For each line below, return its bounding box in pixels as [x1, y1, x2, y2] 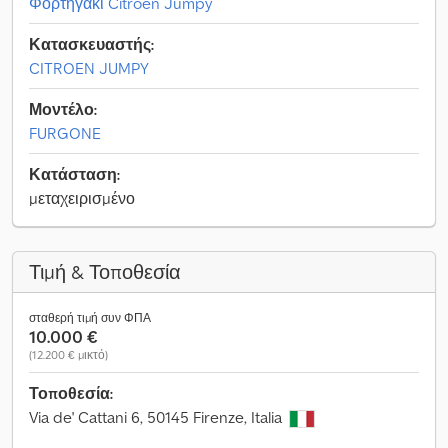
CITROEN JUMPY [29, 58, 149, 78]
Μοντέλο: [29, 99, 97, 119]
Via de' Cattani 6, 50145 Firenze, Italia [29, 407, 286, 427]
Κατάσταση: [29, 164, 120, 184]
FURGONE [29, 123, 101, 143]
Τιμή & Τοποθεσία [29, 259, 181, 285]
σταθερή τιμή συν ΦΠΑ [29, 310, 151, 325]
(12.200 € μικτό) [29, 347, 108, 362]
